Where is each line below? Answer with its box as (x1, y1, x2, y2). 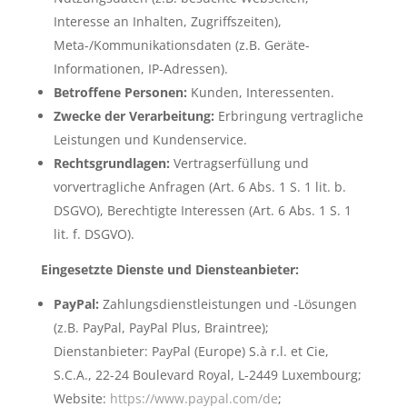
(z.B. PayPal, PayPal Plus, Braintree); (53, 318, 269, 336)
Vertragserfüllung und (169, 154, 309, 172)
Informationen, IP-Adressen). (53, 59, 228, 77)
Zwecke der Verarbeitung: (53, 106, 214, 124)
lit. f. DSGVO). (53, 224, 134, 243)
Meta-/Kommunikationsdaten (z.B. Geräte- (53, 35, 310, 54)
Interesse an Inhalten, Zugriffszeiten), (53, 12, 282, 30)
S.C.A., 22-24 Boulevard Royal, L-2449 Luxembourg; (53, 365, 362, 383)
